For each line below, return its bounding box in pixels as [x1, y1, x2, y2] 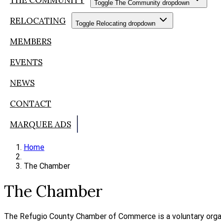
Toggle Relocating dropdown [75, 20, 155, 27]
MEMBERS [10, 36, 51, 47]
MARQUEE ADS [10, 118, 71, 130]
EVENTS [10, 56, 42, 68]
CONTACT [10, 98, 51, 109]
